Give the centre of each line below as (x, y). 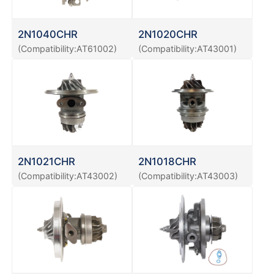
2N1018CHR (167, 161)
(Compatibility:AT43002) (67, 176)
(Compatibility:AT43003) (188, 176)
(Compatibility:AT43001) (187, 48)
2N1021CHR (46, 161)
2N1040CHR (47, 34)
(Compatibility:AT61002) (67, 48)
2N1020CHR (168, 34)
